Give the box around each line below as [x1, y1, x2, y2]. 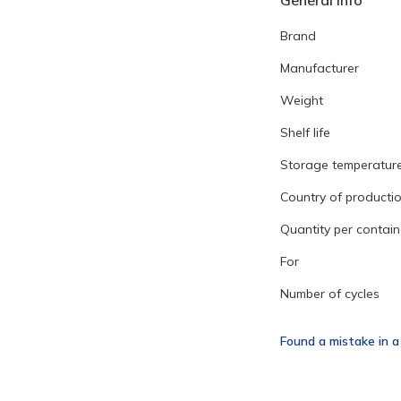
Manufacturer [280, 60, 359, 76]
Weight [280, 92, 323, 108]
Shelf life [280, 124, 330, 141]
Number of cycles [280, 286, 380, 302]
